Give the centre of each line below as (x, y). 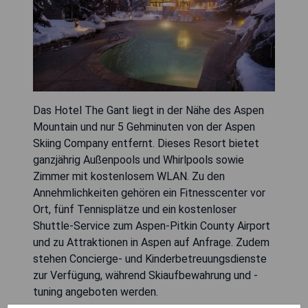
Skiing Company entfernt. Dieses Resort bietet (146, 143)
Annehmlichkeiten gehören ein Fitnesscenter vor (149, 192)
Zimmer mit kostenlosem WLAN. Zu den (129, 176)
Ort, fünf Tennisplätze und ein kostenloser (135, 209)
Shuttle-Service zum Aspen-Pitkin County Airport (152, 225)
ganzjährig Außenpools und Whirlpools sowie (139, 159)
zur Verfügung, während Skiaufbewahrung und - (145, 275)
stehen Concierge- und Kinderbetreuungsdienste (150, 258)
